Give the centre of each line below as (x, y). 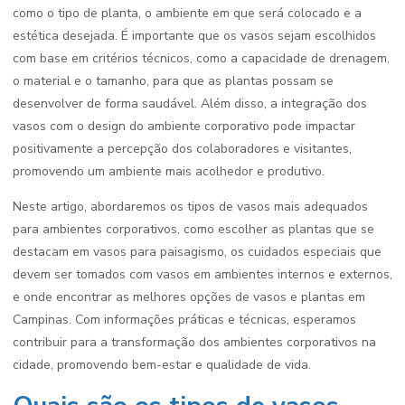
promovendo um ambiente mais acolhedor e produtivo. (169, 171)
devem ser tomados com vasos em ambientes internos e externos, (202, 274)
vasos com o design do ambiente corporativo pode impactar (184, 126)
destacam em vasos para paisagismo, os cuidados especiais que (197, 252)
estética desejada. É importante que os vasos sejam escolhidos (194, 36)
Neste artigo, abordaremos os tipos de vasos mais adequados (190, 207)
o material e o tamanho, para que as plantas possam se (173, 81)
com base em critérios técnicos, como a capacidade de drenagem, (201, 58)
